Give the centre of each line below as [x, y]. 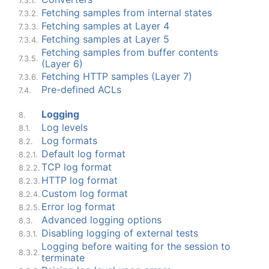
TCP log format [77, 167]
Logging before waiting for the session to [136, 246]
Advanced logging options [101, 219]
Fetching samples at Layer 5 [105, 39]
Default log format [83, 153]
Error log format [78, 206]
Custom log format [85, 193]
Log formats [69, 140]
